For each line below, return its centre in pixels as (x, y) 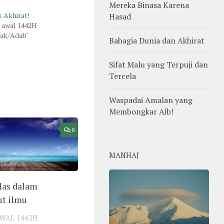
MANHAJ (124, 155)
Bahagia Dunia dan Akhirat (156, 40)
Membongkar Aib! (141, 111)
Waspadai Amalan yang (151, 100)
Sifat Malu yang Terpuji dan (158, 64)
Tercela (122, 76)
